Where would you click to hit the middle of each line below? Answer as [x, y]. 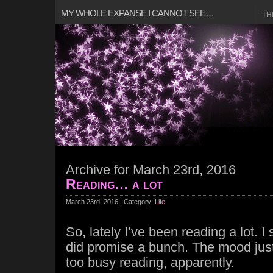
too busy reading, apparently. [150, 262]
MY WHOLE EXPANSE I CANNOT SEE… [137, 13]
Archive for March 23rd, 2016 [151, 170]
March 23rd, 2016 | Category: [110, 202]
